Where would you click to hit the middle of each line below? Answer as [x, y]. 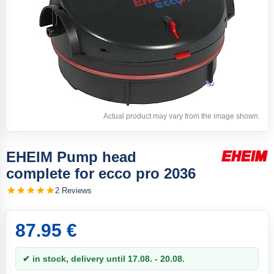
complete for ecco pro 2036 [101, 173]
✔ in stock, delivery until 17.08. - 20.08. [104, 259]
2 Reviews [73, 190]
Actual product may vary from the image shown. [182, 116]
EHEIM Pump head [71, 157]
